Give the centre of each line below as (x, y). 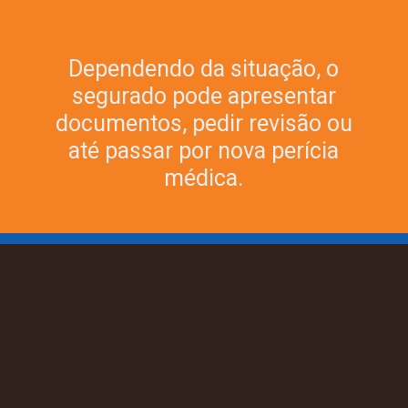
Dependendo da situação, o (204, 69)
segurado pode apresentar (204, 97)
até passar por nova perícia (204, 151)
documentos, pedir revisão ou (204, 124)
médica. (204, 178)
